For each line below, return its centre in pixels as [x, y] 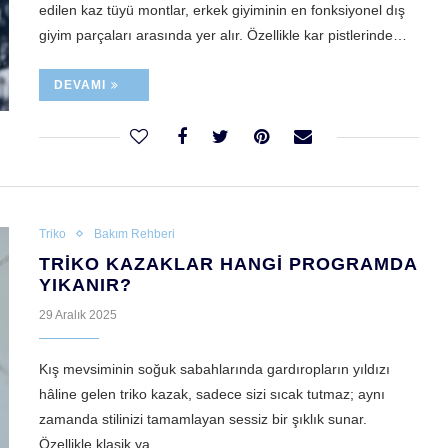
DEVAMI [80, 85]
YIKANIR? [85, 285]
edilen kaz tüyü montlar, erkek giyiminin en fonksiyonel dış [222, 10]
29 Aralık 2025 [78, 315]
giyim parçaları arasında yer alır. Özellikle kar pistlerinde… [223, 35]
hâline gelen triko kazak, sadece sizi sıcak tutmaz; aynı [212, 394]
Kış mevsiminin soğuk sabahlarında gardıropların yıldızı [214, 369]
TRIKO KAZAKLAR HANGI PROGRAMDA [228, 264]
